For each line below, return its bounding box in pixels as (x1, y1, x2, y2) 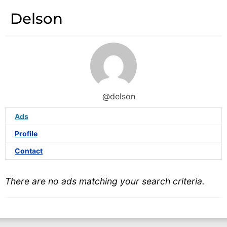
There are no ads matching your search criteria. (5, 176, 205, 187)
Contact (15, 146, 43, 155)
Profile (15, 129, 37, 138)
